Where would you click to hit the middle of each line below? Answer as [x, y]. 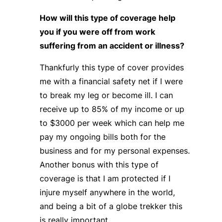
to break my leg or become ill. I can [106, 95]
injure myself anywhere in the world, [107, 192]
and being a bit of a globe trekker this [111, 206]
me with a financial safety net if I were [111, 81]
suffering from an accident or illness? [112, 45]
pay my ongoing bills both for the [102, 137]
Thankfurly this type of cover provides [111, 67]
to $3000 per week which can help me [112, 123]
